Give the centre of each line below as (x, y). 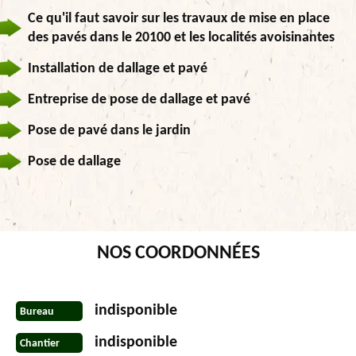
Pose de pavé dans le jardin (109, 131)
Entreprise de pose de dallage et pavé (139, 100)
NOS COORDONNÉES (178, 254)
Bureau (37, 311)
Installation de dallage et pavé (118, 69)
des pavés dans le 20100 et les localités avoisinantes (181, 38)
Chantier (40, 343)
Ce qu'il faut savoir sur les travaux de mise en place (179, 19)
